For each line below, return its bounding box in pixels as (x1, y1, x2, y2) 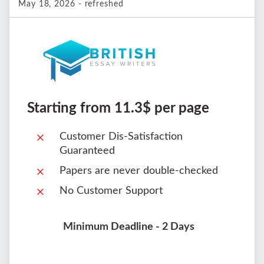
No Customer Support (60, 185, 163, 196)
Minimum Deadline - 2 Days (63, 221, 194, 232)
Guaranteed (60, 145, 115, 156)
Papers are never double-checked (60, 165, 218, 176)
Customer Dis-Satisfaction (60, 131, 183, 142)
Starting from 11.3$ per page (27, 101, 209, 115)
